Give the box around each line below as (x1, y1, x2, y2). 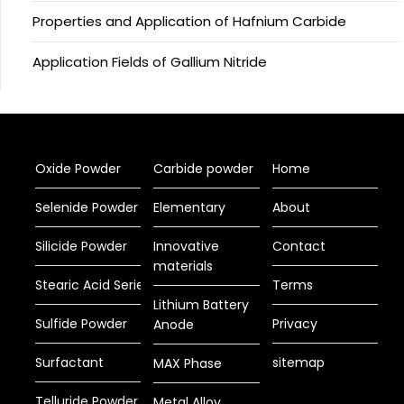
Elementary (153, 198, 226, 216)
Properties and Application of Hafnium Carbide (32, 12, 346, 31)
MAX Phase (153, 354, 223, 372)
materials (153, 257, 214, 275)
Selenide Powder (35, 198, 138, 216)
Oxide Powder (35, 160, 121, 178)
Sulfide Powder (35, 315, 127, 333)
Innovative (153, 237, 220, 255)
